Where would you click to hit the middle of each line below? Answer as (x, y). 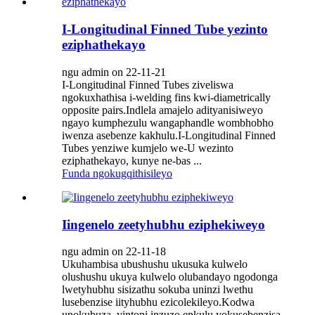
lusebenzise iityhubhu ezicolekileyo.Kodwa (158, 302)
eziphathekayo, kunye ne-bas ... (132, 160)
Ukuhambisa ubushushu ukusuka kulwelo (155, 264)
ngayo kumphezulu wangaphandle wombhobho (168, 122)
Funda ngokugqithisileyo (117, 173)
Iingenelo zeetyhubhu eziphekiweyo (163, 224)
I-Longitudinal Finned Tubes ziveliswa (148, 84)
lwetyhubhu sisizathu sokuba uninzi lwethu (157, 290)
